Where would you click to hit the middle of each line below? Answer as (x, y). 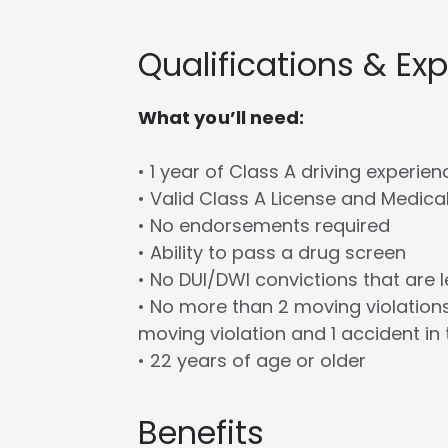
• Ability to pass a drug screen (271, 253)
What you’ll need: (221, 118)
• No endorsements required (263, 226)
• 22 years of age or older (251, 361)
